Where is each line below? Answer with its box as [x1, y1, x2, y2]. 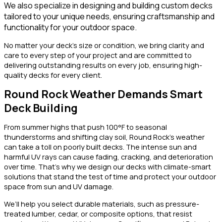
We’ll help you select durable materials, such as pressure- [4, 198, 199, 209]
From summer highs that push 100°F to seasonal [4, 122, 167, 132]
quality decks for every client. [4, 69, 102, 80]
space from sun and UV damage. [4, 181, 113, 192]
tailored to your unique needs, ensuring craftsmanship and [4, 11, 215, 22]
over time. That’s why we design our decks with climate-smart [4, 162, 211, 172]
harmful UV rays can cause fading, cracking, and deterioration [4, 152, 213, 162]
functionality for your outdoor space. [4, 22, 137, 33]
